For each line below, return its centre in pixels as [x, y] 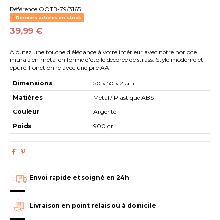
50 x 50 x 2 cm [114, 83]
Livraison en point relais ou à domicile [93, 205]
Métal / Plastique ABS [124, 97]
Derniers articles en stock [48, 18]
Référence [24, 9]
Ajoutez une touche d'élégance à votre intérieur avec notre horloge [104, 52]
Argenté [105, 111]
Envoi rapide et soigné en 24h [80, 177]
